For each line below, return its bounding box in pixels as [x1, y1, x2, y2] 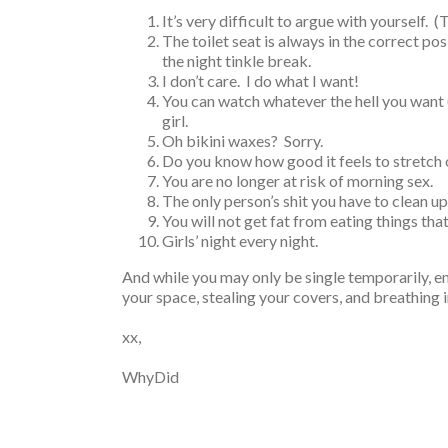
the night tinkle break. [162, 51, 311, 70]
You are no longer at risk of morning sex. [162, 171, 433, 190]
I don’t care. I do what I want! [162, 71, 359, 90]
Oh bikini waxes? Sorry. [162, 131, 323, 150]
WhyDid [122, 367, 179, 386]
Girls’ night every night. [162, 231, 318, 250]
